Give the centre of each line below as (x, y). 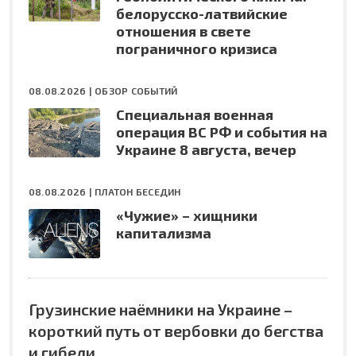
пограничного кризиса (197, 49)
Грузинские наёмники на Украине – (161, 310)
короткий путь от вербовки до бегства (176, 331)
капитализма (164, 233)
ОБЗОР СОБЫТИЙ (136, 91)
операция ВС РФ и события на (222, 132)
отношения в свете (184, 31)
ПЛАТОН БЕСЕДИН (138, 192)
